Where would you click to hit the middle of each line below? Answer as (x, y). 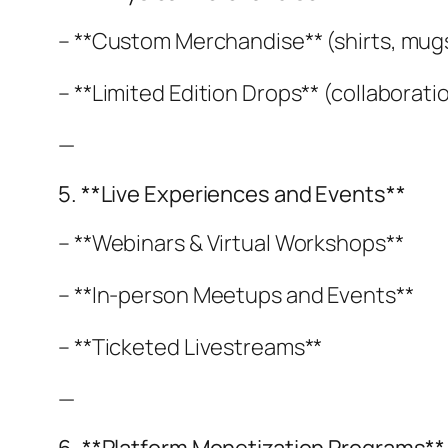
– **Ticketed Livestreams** (190, 347)
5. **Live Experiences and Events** (232, 194)
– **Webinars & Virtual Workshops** (231, 243)
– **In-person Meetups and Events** (236, 295)
